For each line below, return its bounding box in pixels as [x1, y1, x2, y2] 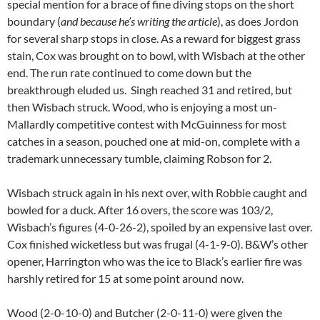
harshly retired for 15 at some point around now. [7, 271, 244, 286]
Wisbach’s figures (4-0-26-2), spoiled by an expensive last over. [7, 220, 312, 234]
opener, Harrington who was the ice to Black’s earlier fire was [7, 254, 302, 269]
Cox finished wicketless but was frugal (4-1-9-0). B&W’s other [7, 237, 308, 251]
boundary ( [7, 14, 61, 29]
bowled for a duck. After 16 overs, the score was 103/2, [7, 203, 273, 217]
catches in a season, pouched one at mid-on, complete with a [7, 134, 300, 149]
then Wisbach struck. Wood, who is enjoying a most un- [7, 100, 277, 114]
